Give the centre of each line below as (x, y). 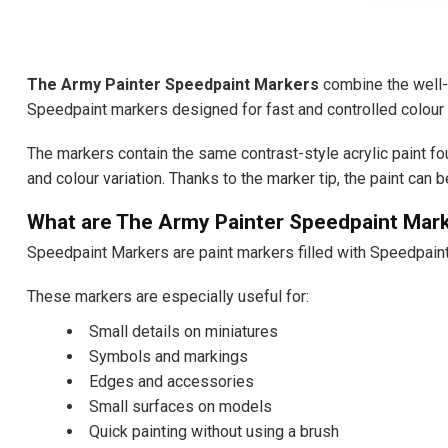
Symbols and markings (168, 356)
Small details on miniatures (183, 331)
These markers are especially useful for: (168, 297)
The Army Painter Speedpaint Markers (173, 84)
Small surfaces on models (180, 406)
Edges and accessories (171, 381)
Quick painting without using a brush (214, 431)
